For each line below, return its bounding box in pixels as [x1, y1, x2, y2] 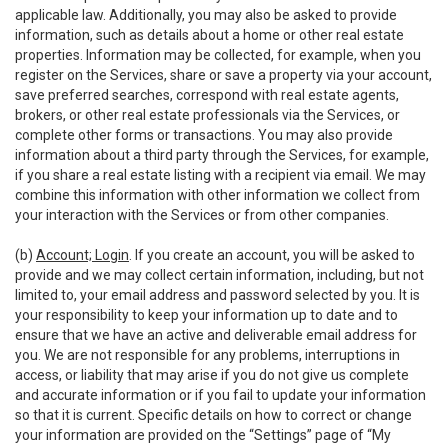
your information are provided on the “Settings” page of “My [15, 427, 391, 443]
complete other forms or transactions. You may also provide [15, 127, 393, 143]
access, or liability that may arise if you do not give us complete [15, 367, 409, 383]
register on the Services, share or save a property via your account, [15, 67, 432, 83]
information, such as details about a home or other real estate [15, 27, 404, 43]
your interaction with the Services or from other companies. [15, 207, 389, 223]
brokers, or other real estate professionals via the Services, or [15, 107, 400, 123]
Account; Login [36, 247, 129, 263]
